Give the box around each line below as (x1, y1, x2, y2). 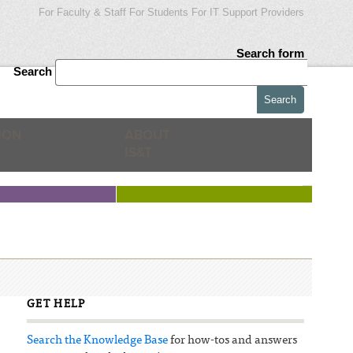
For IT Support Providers (191, 6, 304, 18)
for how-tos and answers (167, 334, 297, 347)
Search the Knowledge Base (26, 334, 168, 347)
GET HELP (26, 299, 86, 310)
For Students (128, 6, 188, 18)
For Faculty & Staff (38, 6, 126, 18)
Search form (236, 46, 304, 60)
